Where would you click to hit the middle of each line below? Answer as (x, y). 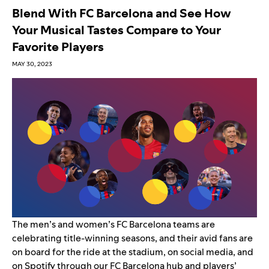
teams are (193, 224)
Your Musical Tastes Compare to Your (116, 30)
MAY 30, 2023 (32, 64)
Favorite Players (58, 47)
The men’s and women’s (64, 224)
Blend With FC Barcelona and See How (122, 13)
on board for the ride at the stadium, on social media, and (133, 252)
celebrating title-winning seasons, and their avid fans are (132, 238)
